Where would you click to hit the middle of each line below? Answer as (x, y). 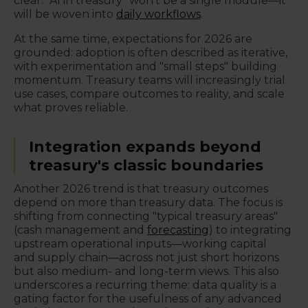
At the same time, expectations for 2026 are (133, 39)
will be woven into (65, 14)
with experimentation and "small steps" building (145, 66)
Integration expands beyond (145, 147)
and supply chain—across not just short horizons (146, 257)
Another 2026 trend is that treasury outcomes (141, 189)
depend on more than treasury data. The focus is (148, 202)
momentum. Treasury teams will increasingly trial (150, 80)
